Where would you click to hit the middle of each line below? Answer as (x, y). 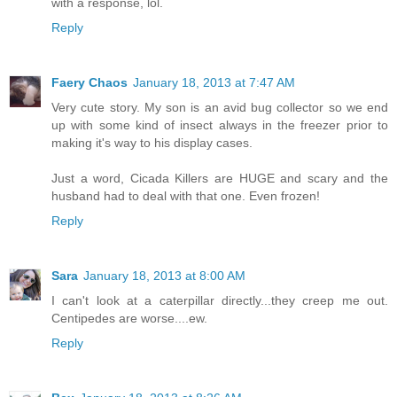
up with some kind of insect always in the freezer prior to (220, 125)
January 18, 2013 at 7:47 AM (214, 82)
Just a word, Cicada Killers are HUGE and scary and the (220, 178)
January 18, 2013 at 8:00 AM (164, 275)
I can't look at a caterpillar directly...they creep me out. (220, 300)
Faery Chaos (90, 82)
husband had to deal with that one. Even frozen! (186, 195)
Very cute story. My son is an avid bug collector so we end (220, 107)
